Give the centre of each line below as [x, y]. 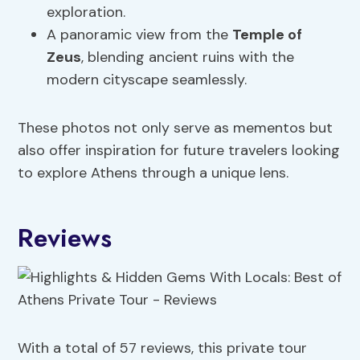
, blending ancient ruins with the [188, 57]
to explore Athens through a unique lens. [153, 173]
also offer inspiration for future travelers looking [179, 151]
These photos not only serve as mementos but [176, 128]
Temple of [268, 35]
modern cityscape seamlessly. [147, 80]
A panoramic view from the [140, 35]
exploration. [86, 12]
